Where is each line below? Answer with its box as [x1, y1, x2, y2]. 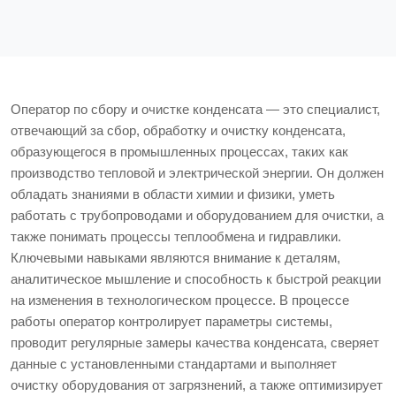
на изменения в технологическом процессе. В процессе [11, 292, 349, 308]
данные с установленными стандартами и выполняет [11, 355, 337, 371]
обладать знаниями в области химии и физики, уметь [11, 186, 335, 202]
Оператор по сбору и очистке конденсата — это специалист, [11, 101, 380, 117]
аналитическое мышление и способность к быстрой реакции [11, 270, 381, 286]
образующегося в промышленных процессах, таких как [11, 143, 348, 159]
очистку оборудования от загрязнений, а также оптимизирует [11, 377, 383, 392]
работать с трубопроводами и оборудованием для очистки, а [11, 207, 384, 223]
